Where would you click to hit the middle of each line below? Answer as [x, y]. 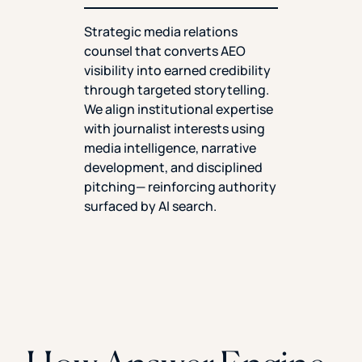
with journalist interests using [175, 128]
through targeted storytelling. [177, 89]
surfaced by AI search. [150, 206]
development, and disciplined [173, 167]
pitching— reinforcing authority [180, 186]
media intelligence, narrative [170, 147]
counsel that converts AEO [165, 51]
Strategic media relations [161, 31]
